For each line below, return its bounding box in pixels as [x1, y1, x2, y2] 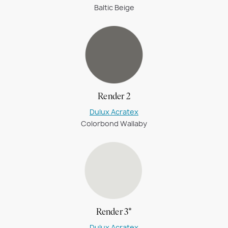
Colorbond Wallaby [81, 118, 147, 129]
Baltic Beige [94, 3, 134, 13]
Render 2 [98, 92, 130, 102]
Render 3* [96, 208, 132, 218]
